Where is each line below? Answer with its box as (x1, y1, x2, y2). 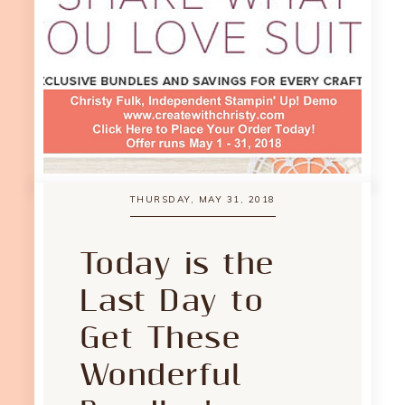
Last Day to (79, 283, 264, 320)
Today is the (79, 246, 275, 283)
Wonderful (79, 357, 242, 394)
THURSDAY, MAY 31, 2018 (129, 193, 276, 205)
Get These (79, 320, 241, 357)
